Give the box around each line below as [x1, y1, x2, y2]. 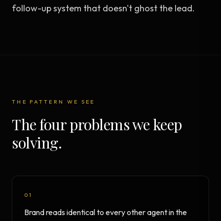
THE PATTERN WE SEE [12, 98, 95, 105]
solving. [12, 133, 62, 152]
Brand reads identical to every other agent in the [24, 207, 187, 217]
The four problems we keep [12, 114, 182, 134]
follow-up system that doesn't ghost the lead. [12, 2, 195, 14]
